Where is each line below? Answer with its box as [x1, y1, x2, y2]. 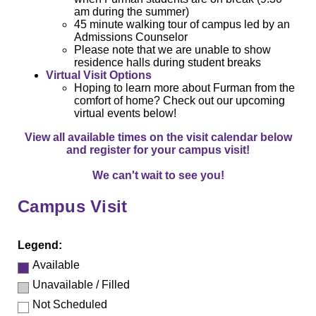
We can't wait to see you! [92, 169, 224, 182]
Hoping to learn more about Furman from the [74, 82, 295, 95]
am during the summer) [74, 6, 189, 18]
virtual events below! [74, 107, 176, 120]
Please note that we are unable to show [74, 44, 271, 56]
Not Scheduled [32, 298, 107, 311]
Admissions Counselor [74, 31, 188, 44]
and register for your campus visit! [66, 144, 250, 157]
